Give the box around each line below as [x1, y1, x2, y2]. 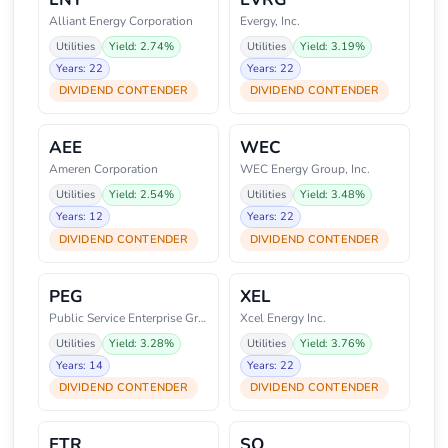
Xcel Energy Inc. [240, 309, 326, 326]
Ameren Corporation [49, 161, 158, 178]
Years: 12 [56, 209, 103, 225]
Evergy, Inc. [240, 12, 300, 29]
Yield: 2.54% [109, 187, 174, 203]
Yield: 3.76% [300, 335, 365, 351]
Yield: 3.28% [109, 335, 174, 351]
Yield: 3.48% [300, 187, 365, 203]
